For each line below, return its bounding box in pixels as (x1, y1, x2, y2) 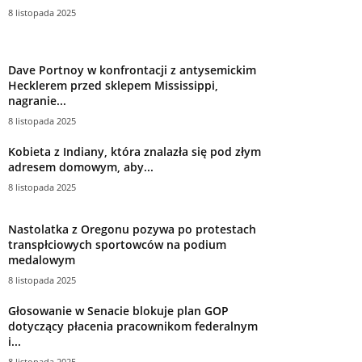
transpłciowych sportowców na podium (8, 236, 226, 252)
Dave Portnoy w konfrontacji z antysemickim (8, 61, 256, 78)
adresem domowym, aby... (8, 158, 154, 175)
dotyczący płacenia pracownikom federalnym (8, 318, 258, 334)
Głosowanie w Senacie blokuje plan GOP (8, 302, 229, 318)
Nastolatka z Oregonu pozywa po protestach (8, 221, 256, 237)
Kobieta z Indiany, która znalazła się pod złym (8, 143, 261, 159)
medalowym (8, 251, 75, 267)
